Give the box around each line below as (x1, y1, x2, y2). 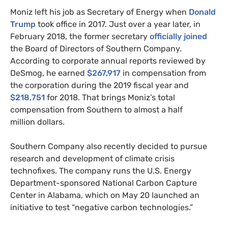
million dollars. (10, 117, 65, 127)
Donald (189, 7, 216, 17)
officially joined (150, 31, 207, 41)
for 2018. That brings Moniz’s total (45, 92, 175, 102)
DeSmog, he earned (10, 68, 87, 78)
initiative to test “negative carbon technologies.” (10, 202, 193, 212)
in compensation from (121, 68, 206, 78)
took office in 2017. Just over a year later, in (36, 19, 201, 29)
